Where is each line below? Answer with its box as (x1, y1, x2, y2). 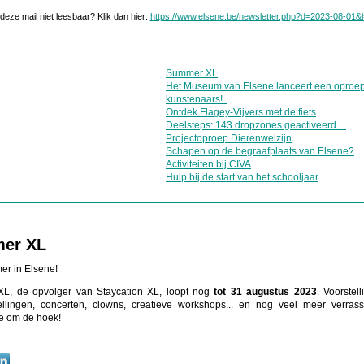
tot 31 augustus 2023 (214, 285, 317, 297)
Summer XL (166, 67, 218, 79)
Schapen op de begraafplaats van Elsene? (166, 145, 354, 157)
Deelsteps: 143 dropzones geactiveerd (166, 119, 346, 131)
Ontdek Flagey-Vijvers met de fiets (166, 106, 316, 118)
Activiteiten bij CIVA (166, 158, 251, 170)
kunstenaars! (166, 93, 227, 105)
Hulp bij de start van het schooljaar (166, 171, 318, 183)
